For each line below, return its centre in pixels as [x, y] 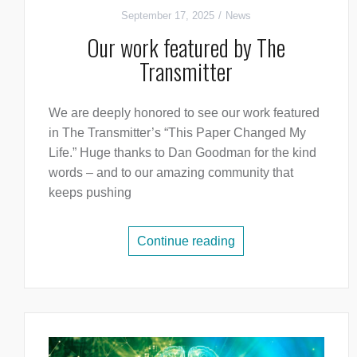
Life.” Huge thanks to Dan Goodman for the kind [182, 152]
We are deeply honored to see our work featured [184, 112]
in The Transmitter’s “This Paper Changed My [177, 132]
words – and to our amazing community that [171, 172]
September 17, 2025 [168, 15]
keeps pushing [90, 192]
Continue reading [186, 241]
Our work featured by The [186, 47]
